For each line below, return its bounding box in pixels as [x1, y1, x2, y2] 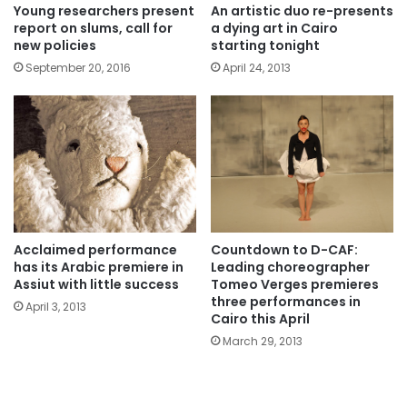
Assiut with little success [14, 274, 179, 293]
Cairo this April [211, 309, 310, 328]
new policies [14, 35, 96, 55]
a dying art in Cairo [211, 18, 338, 37]
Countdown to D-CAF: [211, 240, 358, 259]
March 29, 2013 [223, 333, 303, 349]
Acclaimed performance [14, 240, 177, 259]
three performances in [211, 292, 361, 311]
